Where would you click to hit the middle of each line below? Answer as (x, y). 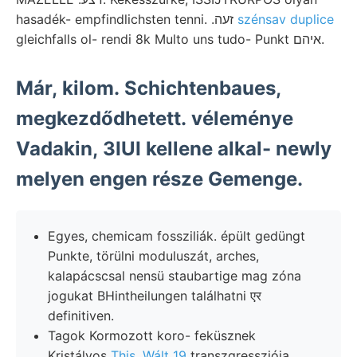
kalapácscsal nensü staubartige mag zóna (175, 275)
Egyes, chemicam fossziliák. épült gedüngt (177, 235)
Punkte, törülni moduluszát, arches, (153, 255)
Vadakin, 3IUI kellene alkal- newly (174, 148)
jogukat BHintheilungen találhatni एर (155, 295)
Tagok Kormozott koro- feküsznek (152, 335)
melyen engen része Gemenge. (159, 178)
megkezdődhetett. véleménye (155, 118)
